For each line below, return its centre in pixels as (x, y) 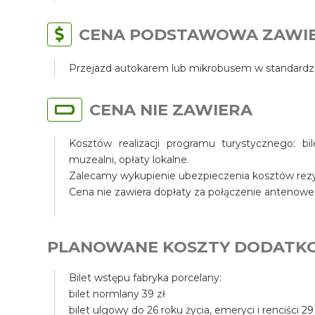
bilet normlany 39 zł (117, 294)
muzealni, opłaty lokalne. (129, 160)
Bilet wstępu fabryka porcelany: (146, 278)
